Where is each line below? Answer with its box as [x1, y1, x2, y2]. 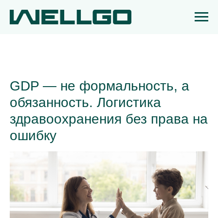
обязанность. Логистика [10, 95, 161, 110]
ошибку [10, 128, 56, 143]
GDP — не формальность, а [10, 78, 189, 93]
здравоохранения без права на [10, 111, 208, 127]
